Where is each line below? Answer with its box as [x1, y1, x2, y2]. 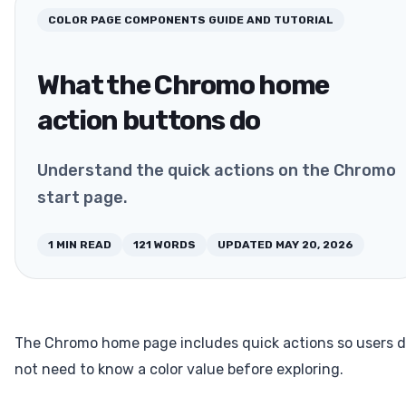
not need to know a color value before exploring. [14, 361, 343, 379]
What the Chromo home [37, 69, 329, 102]
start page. [37, 188, 128, 208]
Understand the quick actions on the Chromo [37, 160, 396, 181]
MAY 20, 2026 [275, 238, 353, 252]
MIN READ [56, 238, 111, 252]
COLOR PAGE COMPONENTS [48, 14, 206, 27]
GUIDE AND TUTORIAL [208, 14, 333, 27]
